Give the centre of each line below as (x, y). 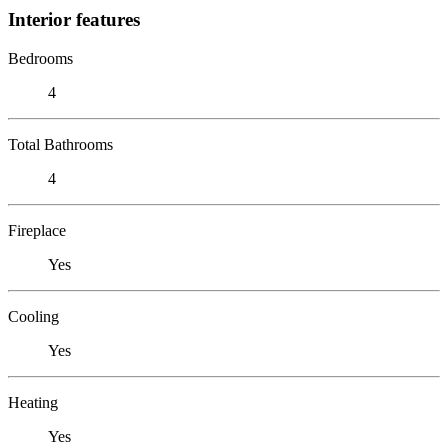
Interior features (74, 19)
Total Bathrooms (60, 144)
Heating (33, 402)
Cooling (33, 316)
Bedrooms (40, 58)
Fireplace (37, 230)
